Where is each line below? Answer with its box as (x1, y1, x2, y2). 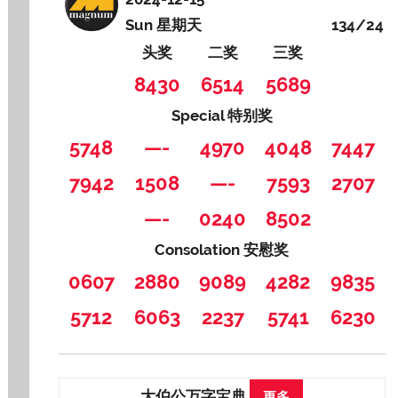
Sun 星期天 (125, 16, 203, 35)
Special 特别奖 (171, 107, 273, 125)
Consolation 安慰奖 (155, 241, 290, 259)
